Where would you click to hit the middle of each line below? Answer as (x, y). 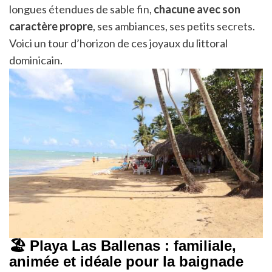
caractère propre (51, 26)
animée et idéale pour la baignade (126, 261)
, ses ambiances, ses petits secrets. (174, 26)
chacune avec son (197, 9)
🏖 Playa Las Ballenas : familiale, (123, 245)
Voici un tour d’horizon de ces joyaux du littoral (118, 43)
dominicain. (36, 60)
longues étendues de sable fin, (81, 9)
